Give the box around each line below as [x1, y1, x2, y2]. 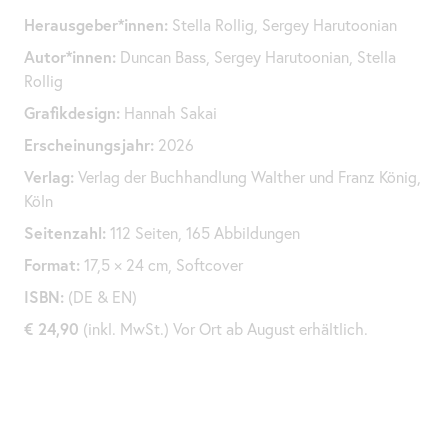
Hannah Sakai [120, 102, 217, 123]
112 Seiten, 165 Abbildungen [106, 222, 300, 243]
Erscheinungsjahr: [24, 133, 154, 155]
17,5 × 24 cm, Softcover [80, 254, 243, 275]
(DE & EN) [64, 286, 137, 307]
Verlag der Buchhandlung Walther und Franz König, [74, 166, 421, 187]
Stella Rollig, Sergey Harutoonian [168, 14, 397, 35]
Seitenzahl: [24, 221, 106, 243]
